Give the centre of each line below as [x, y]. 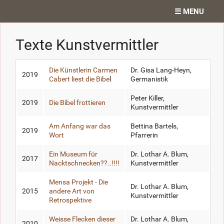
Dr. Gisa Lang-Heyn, [161, 70]
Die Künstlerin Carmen [83, 70]
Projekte [21, 58]
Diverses [22, 130]
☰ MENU [189, 11]
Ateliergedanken [34, 82]
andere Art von [72, 191]
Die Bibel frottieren [77, 103]
